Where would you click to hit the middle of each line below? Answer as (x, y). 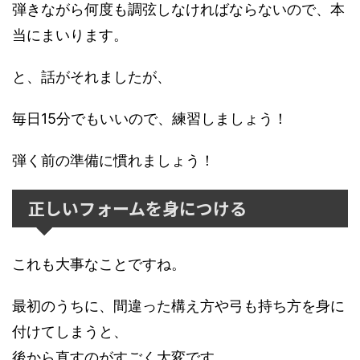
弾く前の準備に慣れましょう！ (113, 160)
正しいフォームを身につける (137, 208)
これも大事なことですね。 (99, 264)
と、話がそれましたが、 (92, 77)
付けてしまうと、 (70, 331)
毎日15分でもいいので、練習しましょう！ (150, 119)
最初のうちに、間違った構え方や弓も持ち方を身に (178, 306)
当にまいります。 (70, 35)
